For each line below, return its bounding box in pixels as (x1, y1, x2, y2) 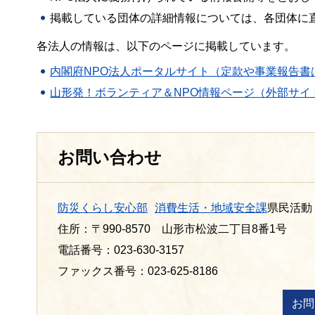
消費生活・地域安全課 (155, 201, 267, 214)
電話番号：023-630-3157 (58, 243, 184, 256)
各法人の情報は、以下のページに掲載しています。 (37, 39, 295, 52)
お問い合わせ (58, 148, 162, 167)
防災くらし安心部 (58, 201, 148, 214)
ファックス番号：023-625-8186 (58, 264, 218, 277)
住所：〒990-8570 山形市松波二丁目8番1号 (58, 222, 287, 235)
